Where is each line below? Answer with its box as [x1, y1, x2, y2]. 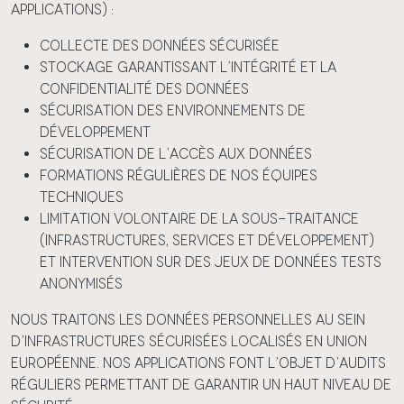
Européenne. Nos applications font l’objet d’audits [11, 354, 386, 372]
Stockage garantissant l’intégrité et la [40, 59, 336, 76]
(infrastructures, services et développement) [40, 232, 374, 249]
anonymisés [40, 275, 123, 292]
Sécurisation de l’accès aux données [40, 145, 312, 162]
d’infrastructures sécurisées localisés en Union [11, 333, 367, 350]
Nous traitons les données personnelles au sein [11, 311, 365, 328]
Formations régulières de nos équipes [40, 167, 317, 184]
